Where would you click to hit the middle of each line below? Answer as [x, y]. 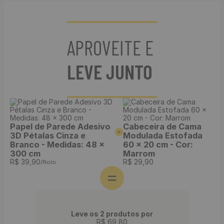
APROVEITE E [110, 47]
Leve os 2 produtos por [112, 214]
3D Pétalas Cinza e [48, 135]
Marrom [139, 153]
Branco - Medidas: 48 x [57, 144]
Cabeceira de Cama [162, 126]
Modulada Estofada [163, 135]
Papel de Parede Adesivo [60, 126]
